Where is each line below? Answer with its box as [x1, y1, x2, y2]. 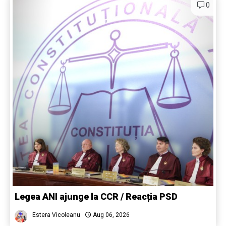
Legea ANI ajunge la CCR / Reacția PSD [15, 191, 178, 202]
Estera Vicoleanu [32, 211, 80, 219]
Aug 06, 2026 [91, 211, 130, 219]
